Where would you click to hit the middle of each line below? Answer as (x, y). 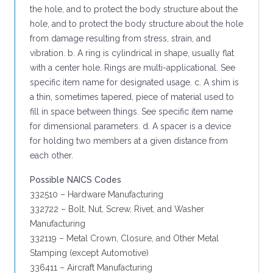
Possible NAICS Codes (76, 180)
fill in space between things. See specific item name (131, 112)
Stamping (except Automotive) (89, 253)
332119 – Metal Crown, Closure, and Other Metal (124, 238)
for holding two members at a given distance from (129, 141)
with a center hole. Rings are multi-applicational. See (133, 68)
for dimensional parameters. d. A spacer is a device (130, 126)
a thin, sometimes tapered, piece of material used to (132, 97)
